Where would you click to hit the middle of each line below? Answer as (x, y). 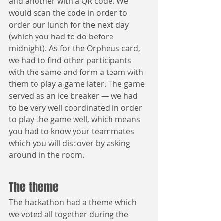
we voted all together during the (70, 214)
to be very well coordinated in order (76, 107)
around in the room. (47, 155)
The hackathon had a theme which (74, 202)
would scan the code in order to (69, 13)
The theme (34, 187)
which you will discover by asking (71, 143)
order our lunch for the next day (70, 24)
